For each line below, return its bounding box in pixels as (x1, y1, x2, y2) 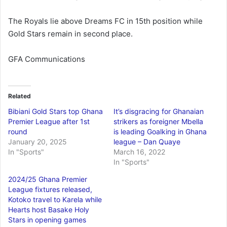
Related (8, 92, 31, 100)
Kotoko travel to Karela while (8, 195, 102, 204)
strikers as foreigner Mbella (113, 117, 203, 126)
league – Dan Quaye (113, 137, 180, 146)
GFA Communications (8, 54, 85, 64)
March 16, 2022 (113, 147, 165, 157)
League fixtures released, (8, 185, 92, 194)
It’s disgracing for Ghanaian (113, 107, 204, 116)
